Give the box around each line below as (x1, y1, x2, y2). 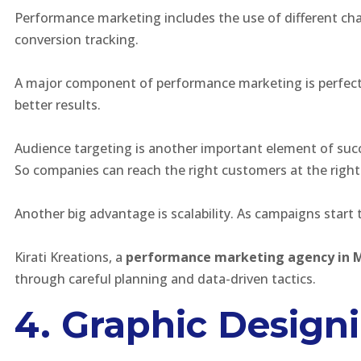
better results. (15, 96, 101, 114)
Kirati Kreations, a (15, 248, 126, 266)
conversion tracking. (15, 31, 139, 48)
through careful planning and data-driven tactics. (15, 270, 319, 288)
